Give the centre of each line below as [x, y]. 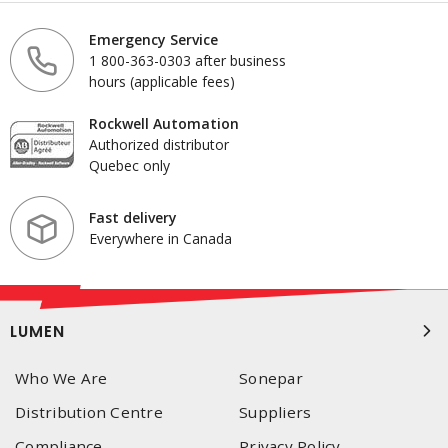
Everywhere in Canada [160, 238]
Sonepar [271, 378]
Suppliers [275, 412]
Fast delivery [133, 217]
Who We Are [61, 378]
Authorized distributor [159, 144]
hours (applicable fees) [162, 81]
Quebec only [129, 165]
